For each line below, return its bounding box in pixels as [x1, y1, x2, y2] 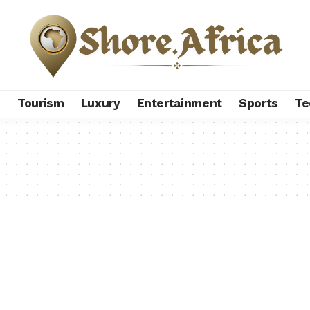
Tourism [17, 96, 64, 111]
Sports [239, 96, 279, 111]
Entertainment [136, 96, 223, 111]
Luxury [80, 96, 120, 111]
